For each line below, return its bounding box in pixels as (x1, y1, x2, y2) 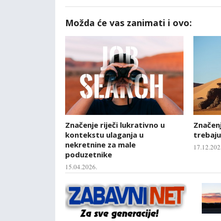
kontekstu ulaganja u (65, 129, 144, 140)
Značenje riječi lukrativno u (65, 119, 165, 130)
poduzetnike (65, 149, 112, 159)
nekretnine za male (65, 139, 136, 149)
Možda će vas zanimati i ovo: (65, 16, 192, 29)
